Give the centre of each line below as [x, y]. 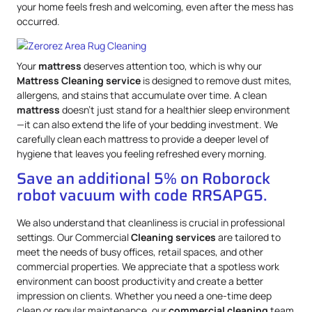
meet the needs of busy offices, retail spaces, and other [140, 252]
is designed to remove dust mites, [216, 80]
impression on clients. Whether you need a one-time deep [144, 296]
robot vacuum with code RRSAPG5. [142, 196]
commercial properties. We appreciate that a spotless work [148, 267]
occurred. [38, 21]
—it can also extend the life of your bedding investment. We [147, 124]
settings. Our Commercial [74, 237]
